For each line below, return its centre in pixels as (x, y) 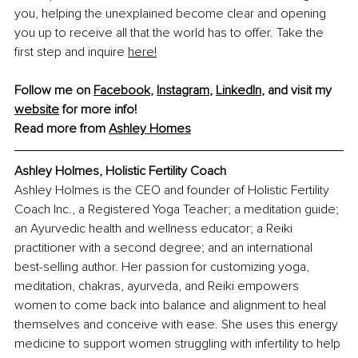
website (37, 110)
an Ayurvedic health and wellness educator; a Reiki (155, 229)
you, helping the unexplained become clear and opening (172, 14)
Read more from (62, 129)
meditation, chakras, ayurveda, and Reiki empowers (158, 286)
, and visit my (298, 91)
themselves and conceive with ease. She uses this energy (178, 325)
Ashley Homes (150, 129)
